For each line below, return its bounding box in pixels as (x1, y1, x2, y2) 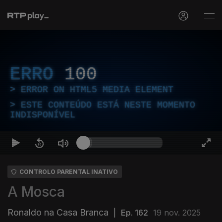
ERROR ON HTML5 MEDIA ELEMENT (21, 85, 173, 95)
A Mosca (7, 183, 65, 200)
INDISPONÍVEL (10, 110, 75, 120)
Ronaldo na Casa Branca (7, 207, 109, 218)
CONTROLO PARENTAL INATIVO (19, 168, 118, 175)
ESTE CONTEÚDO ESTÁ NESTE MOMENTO (21, 100, 195, 110)
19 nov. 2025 (153, 208, 201, 218)
